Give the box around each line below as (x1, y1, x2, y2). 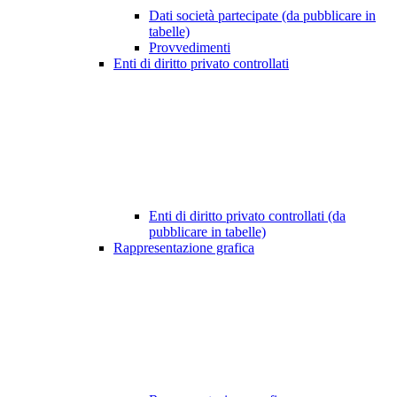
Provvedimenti (149, 40, 230, 56)
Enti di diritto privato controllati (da (149, 208, 346, 224)
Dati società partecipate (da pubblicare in (149, 8, 376, 24)
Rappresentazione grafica (113, 240, 254, 256)
